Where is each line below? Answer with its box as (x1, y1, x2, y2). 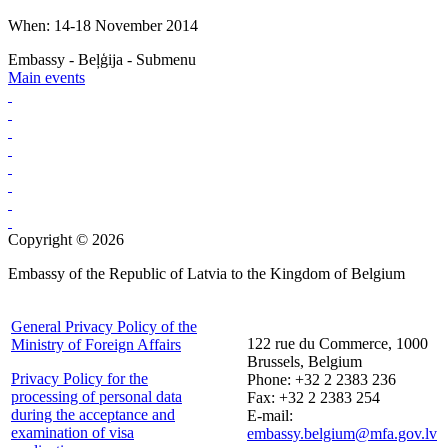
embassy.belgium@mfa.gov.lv (247, 424, 437, 442)
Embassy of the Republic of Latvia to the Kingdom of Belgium (8, 264, 405, 282)
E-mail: (247, 406, 293, 424)
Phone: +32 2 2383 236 (247, 370, 396, 388)
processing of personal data (11, 387, 182, 405)
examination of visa (11, 423, 134, 441)
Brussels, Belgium (247, 352, 362, 370)
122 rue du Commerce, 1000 (247, 334, 428, 352)
